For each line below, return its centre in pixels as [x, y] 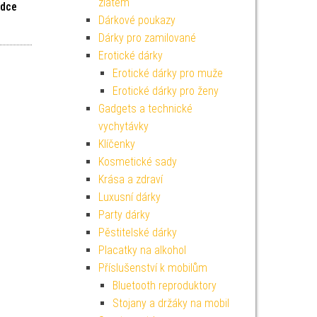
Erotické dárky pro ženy [165, 91]
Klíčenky [116, 144]
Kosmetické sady [137, 162]
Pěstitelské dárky [137, 232]
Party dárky [124, 215]
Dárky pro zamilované [147, 38]
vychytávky [123, 126]
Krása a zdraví [130, 179]
